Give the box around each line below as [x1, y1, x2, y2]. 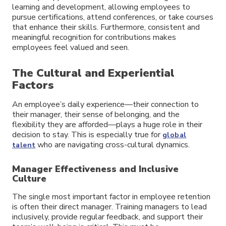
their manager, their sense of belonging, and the [12, 108, 180, 120]
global [162, 130, 187, 140]
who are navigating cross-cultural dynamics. [35, 139, 190, 150]
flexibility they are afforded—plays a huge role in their [12, 119, 202, 130]
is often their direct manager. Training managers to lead [12, 201, 207, 212]
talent [12, 140, 36, 150]
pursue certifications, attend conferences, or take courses [12, 12, 213, 23]
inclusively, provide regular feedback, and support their [12, 211, 203, 222]
